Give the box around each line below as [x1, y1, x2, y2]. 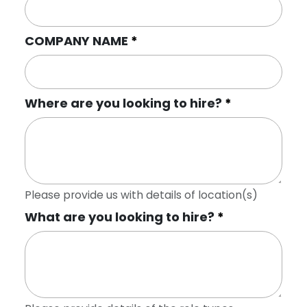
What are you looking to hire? [25, 208, 217, 225]
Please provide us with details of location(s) [25, 187, 258, 203]
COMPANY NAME [25, 32, 131, 49]
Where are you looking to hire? [25, 95, 225, 112]
